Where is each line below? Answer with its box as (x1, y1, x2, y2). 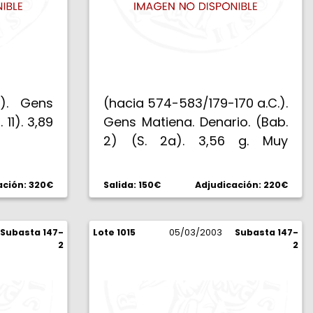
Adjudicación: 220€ (195, 179, 288, 191)
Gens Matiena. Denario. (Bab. (103, 113, 288, 131)
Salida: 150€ (103, 179, 161, 191)
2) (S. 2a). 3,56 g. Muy (103, 132, 288, 150)
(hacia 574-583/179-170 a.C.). (103, 94, 288, 112)
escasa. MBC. (103, 151, 185, 168)
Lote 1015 (93, 226, 136, 238)
